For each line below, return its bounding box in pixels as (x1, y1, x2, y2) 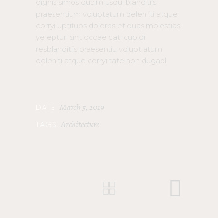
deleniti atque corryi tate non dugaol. (36, 56, 168, 66)
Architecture (61, 118, 99, 130)
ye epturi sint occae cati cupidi (36, 33, 145, 42)
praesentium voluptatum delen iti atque (36, 9, 178, 19)
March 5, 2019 (59, 101, 104, 113)
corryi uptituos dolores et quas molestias (36, 21, 180, 31)
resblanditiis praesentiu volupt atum (36, 44, 162, 54)
